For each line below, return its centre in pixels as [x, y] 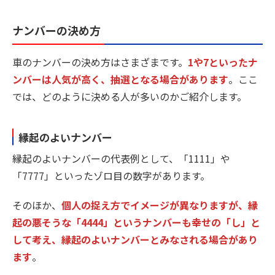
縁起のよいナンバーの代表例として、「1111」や [121, 159]
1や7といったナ [223, 62]
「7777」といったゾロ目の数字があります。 [111, 176]
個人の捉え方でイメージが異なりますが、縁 [160, 205]
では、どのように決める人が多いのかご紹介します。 [130, 96]
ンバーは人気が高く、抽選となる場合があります [120, 79]
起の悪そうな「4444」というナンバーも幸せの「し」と [136, 223]
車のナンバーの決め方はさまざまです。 [100, 62]
